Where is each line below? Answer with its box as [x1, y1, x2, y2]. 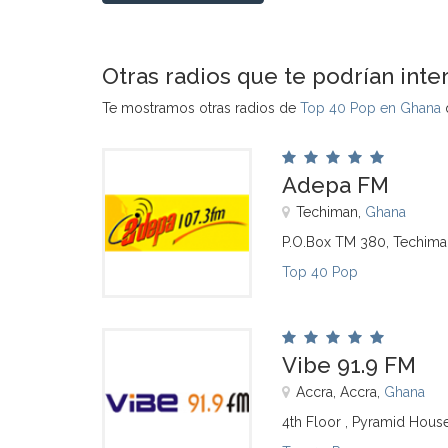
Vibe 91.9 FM [282, 352, 416, 378]
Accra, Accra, [296, 384, 384, 400]
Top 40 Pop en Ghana [300, 100, 441, 116]
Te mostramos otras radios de [102, 100, 300, 116]
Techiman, [296, 204, 365, 220]
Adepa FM [282, 172, 389, 198]
